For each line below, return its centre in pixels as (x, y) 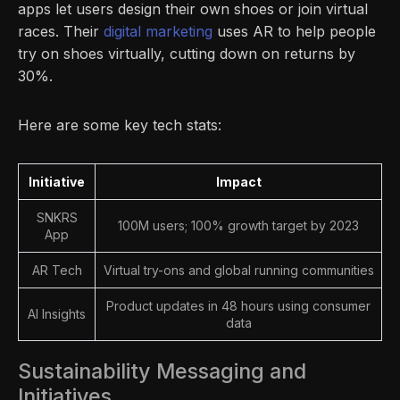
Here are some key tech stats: (120, 125)
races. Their (61, 31)
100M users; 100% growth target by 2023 (238, 225)
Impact (238, 181)
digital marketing (158, 31)
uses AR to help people (294, 31)
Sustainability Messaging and (162, 371)
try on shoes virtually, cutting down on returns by (187, 53)
